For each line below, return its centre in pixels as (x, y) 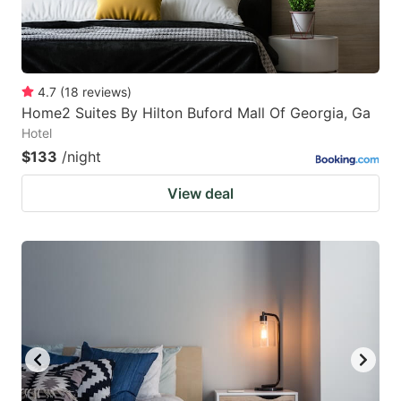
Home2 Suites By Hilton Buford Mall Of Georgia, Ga (196, 112)
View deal (200, 193)
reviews (105, 91)
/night (81, 156)
